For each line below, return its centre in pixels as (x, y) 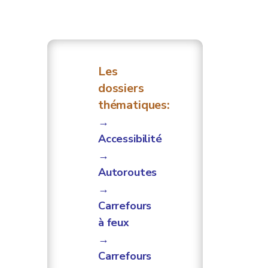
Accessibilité (130, 139)
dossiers (121, 88)
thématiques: (134, 105)
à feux (114, 223)
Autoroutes (128, 172)
